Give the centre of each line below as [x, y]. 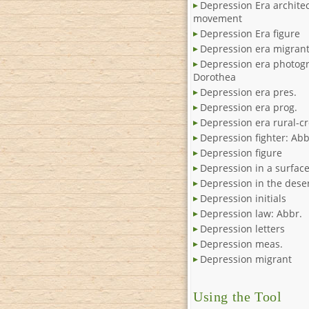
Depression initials [243, 199]
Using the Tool [238, 297]
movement [218, 19]
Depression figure [241, 153]
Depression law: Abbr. [251, 214]
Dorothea [215, 77]
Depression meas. [241, 244]
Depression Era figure [250, 34]
